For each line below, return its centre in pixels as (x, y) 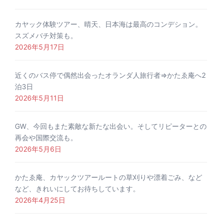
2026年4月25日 (40, 200)
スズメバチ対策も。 (46, 36)
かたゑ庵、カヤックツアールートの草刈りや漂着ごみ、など (109, 177)
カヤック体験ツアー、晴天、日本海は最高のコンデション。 (109, 24)
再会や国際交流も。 (46, 138)
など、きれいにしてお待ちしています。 (77, 189)
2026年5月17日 (40, 47)
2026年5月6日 (38, 149)
